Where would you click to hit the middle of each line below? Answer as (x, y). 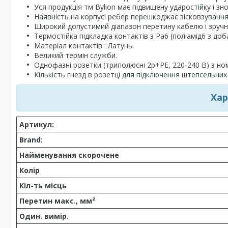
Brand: (31, 140)
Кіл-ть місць (43, 186)
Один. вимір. (44, 216)
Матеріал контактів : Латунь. (84, 46)
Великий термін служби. (76, 55)
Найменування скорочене (69, 155)
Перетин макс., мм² (57, 201)
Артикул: (37, 124)
